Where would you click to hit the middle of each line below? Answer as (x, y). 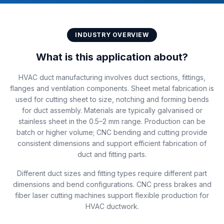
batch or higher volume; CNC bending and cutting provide (112, 132)
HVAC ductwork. (112, 206)
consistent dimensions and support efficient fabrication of (112, 143)
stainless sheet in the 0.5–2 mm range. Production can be (112, 121)
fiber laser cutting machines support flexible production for (112, 195)
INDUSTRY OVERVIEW (112, 35)
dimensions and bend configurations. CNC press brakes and (112, 184)
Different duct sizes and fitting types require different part (112, 173)
